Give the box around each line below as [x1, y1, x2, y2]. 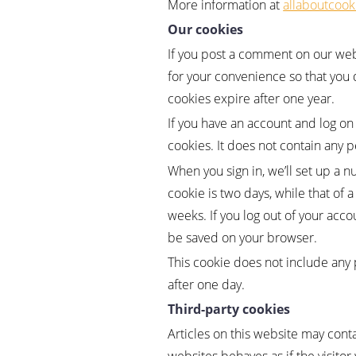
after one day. [168, 275, 246, 293]
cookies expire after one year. [168, 90, 335, 108]
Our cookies [168, 21, 244, 38]
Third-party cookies [168, 300, 291, 318]
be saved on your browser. [168, 228, 318, 246]
